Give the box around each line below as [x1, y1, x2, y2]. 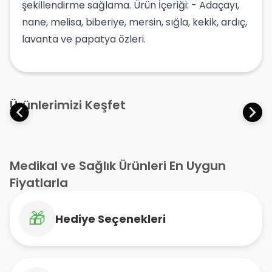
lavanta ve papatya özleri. [22, 32, 146, 46]
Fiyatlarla [10, 174, 68, 191]
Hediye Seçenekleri [55, 211, 166, 226]
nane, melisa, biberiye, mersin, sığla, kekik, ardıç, [22, 15, 247, 29]
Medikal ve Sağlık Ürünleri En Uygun [10, 157, 226, 174]
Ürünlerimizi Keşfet [10, 97, 126, 114]
